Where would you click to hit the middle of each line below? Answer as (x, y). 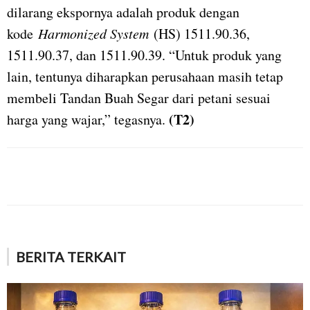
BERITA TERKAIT (71, 256)
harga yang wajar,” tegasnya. (88, 119)
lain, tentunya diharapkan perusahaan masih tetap (145, 76)
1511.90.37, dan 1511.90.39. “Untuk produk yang (144, 55)
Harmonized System (93, 33)
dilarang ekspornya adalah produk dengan (123, 12)
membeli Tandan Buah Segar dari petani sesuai (139, 98)
